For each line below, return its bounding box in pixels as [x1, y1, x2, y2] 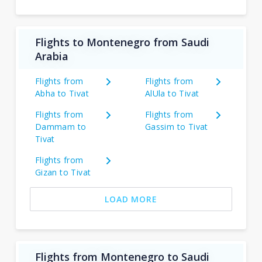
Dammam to [35, 121, 87, 132]
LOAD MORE [105, 194, 157, 205]
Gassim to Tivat [144, 121, 208, 132]
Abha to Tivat [35, 88, 89, 99]
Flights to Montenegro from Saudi [35, 35, 209, 49]
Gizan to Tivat [35, 167, 91, 178]
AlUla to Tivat [144, 88, 199, 99]
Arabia [35, 49, 68, 63]
